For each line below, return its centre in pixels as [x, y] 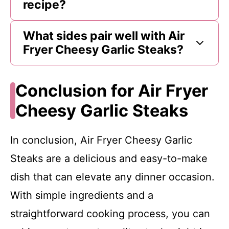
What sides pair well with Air [104, 36]
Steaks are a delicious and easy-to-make [109, 158]
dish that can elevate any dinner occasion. [112, 177]
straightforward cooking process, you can [110, 213]
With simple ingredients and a [82, 195]
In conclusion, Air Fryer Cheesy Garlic [101, 140]
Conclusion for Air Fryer [111, 90]
